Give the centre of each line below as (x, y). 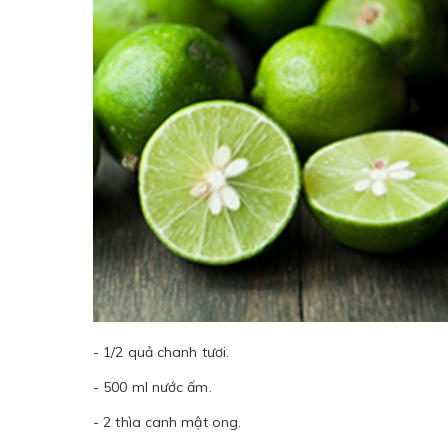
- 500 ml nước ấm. (152, 387)
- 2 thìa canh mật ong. (167, 422)
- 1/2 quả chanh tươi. (161, 352)
